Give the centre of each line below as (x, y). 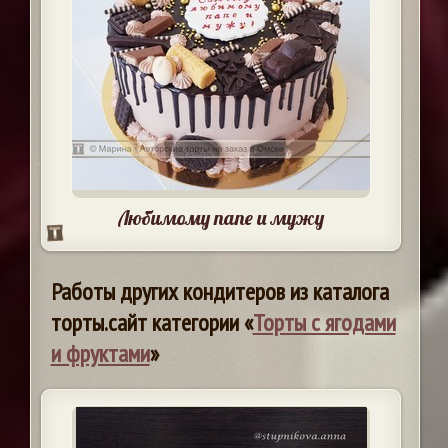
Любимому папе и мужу (220, 217)
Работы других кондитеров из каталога (219, 291)
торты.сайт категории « (151, 322)
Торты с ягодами (324, 322)
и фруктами (100, 353)
